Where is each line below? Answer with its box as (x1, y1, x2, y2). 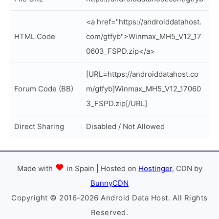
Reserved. (90, 208, 129, 217)
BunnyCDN (90, 178, 129, 188)
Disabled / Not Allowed (86, 122, 165, 131)
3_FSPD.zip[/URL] (86, 99, 147, 108)
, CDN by (172, 164, 202, 173)
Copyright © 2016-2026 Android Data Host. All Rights (11, 193, 208, 202)
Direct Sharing (14, 122, 64, 131)
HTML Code (14, 32, 55, 41)
